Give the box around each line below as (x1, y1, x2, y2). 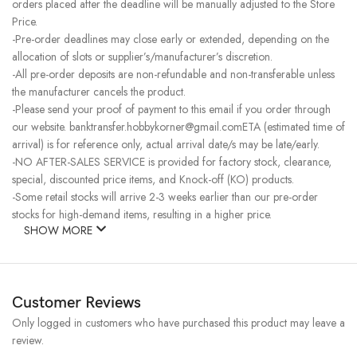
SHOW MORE (24, 222, 96, 238)
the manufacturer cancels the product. (12, 83, 186, 100)
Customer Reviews (12, 292, 141, 312)
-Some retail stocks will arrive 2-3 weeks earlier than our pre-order (12, 188, 318, 205)
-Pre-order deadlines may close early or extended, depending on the (12, 30, 329, 47)
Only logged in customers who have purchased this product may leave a (12, 314, 345, 331)
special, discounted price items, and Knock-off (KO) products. (12, 171, 294, 187)
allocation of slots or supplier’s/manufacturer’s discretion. (12, 48, 273, 65)
